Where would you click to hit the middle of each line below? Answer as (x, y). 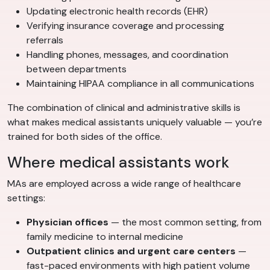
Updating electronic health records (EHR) (117, 11)
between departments (77, 69)
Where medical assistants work (118, 163)
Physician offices (67, 222)
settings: (26, 198)
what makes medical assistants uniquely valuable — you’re (135, 122)
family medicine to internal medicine (105, 237)
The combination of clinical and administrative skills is (124, 108)
